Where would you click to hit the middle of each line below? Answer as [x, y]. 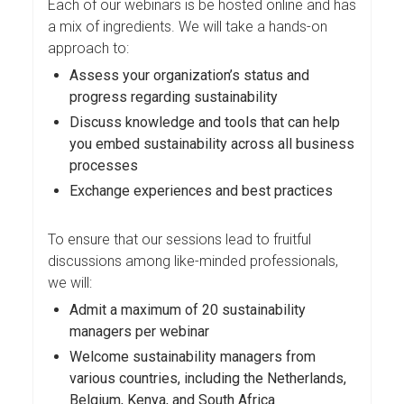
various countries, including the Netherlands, [208, 378]
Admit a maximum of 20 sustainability [188, 309]
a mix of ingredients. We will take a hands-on [188, 26]
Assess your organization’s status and [189, 75]
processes [104, 165]
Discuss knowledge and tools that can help [205, 122]
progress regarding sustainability [174, 96]
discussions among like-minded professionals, [193, 261]
